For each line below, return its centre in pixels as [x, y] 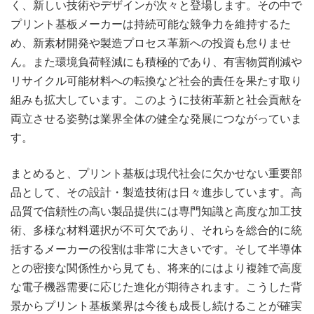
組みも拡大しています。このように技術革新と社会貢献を [156, 100]
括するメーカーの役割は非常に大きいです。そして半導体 [156, 249]
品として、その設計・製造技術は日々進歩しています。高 [156, 192]
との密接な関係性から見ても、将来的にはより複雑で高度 [156, 268]
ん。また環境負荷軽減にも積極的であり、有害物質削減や [156, 62]
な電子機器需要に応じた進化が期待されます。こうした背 [156, 287]
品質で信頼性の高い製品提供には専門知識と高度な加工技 [156, 211]
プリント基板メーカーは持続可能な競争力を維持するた [151, 24]
